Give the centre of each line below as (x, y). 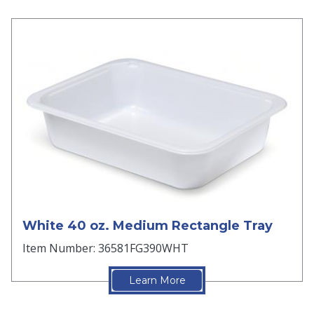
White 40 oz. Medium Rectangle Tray (148, 226)
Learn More (157, 281)
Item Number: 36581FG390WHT (105, 248)
